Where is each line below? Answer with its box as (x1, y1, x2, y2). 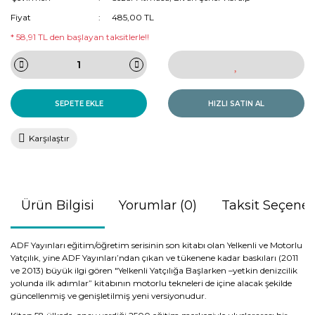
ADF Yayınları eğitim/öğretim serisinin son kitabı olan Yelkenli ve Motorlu (11, 240, 302, 250)
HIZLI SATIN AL (208, 98, 264, 108)
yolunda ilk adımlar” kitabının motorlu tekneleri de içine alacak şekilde (11, 278, 292, 288)
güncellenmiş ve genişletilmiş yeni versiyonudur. (11, 290, 207, 301)
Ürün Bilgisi (21, 198, 94, 213)
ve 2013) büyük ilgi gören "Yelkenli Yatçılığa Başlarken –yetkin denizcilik (11, 265, 297, 276)
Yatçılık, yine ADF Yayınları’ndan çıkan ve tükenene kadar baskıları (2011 (11, 252, 298, 263)
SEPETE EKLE (54, 98, 103, 108)
